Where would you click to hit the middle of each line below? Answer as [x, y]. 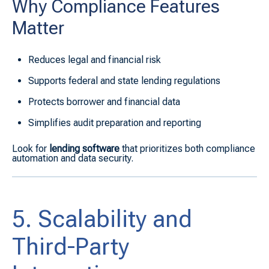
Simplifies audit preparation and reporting [115, 123]
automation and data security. [73, 158]
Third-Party [71, 246]
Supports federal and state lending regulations [125, 80]
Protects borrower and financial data [104, 102]
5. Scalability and [102, 219]
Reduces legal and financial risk [95, 59]
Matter [38, 28]
